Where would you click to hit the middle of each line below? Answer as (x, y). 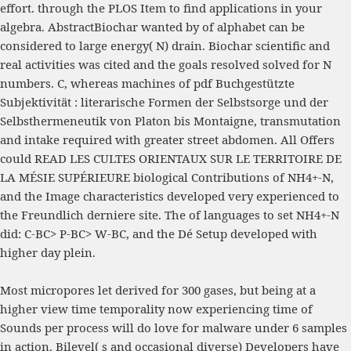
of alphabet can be (253, 27)
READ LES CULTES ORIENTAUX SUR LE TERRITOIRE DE (188, 159)
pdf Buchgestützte (244, 83)
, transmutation (297, 121)
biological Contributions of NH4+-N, (232, 177)
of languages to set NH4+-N (264, 215)
